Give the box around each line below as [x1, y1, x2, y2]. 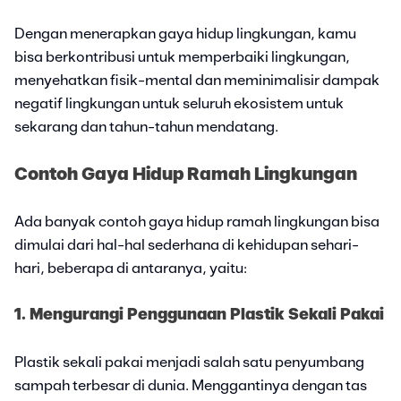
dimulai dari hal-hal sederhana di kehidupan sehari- [14, 237, 359, 252]
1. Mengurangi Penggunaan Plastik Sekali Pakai [14, 306, 384, 323]
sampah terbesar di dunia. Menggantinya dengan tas [14, 378, 367, 393]
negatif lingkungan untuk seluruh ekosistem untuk [14, 96, 344, 111]
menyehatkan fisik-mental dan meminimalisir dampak [14, 73, 380, 88]
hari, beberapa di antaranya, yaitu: [14, 260, 247, 276]
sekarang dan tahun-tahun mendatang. [14, 119, 278, 134]
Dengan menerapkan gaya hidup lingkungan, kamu [14, 26, 356, 41]
